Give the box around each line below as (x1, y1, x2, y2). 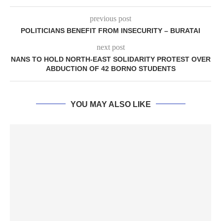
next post (96, 42, 125, 51)
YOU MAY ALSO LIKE (70, 100, 151, 109)
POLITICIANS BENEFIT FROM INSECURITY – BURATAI (21, 26, 200, 35)
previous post (90, 14, 131, 23)
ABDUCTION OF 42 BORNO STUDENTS (45, 64, 176, 73)
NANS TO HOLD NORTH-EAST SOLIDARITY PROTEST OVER (10, 55, 211, 63)
